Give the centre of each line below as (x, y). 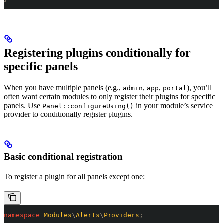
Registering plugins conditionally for (97, 53)
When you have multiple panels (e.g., (63, 88)
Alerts (88, 215)
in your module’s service (173, 106)
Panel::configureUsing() (88, 106)
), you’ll (199, 88)
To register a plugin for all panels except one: (74, 177)
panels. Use (23, 106)
